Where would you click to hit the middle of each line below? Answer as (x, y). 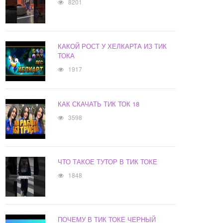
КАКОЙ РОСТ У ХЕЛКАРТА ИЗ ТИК (112, 46)
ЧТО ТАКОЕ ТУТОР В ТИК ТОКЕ (108, 162)
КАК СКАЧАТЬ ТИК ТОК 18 (99, 104)
